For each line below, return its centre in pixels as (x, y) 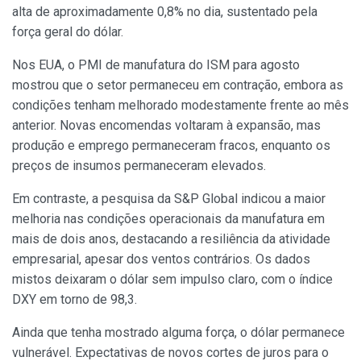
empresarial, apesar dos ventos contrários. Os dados (161, 259)
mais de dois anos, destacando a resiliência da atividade (171, 239)
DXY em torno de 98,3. (75, 299)
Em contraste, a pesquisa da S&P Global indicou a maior (169, 199)
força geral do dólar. (68, 32)
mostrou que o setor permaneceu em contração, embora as (178, 85)
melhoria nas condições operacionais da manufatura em (168, 219)
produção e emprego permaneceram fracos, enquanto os (171, 145)
